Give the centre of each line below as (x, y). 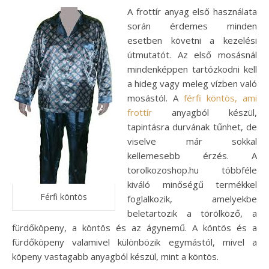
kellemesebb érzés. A (192, 156)
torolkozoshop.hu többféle (192, 170)
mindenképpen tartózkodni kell (192, 69)
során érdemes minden (192, 26)
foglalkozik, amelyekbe (192, 199)
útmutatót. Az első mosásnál (192, 55)
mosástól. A (156, 98)
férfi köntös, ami (220, 98)
